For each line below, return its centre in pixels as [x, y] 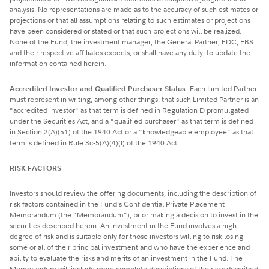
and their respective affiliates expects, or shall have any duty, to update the [130, 52]
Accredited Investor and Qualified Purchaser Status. [99, 88]
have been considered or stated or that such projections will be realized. [125, 31]
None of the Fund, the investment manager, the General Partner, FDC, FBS [131, 41]
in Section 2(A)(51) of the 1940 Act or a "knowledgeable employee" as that [131, 131]
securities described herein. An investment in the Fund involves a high [123, 225]
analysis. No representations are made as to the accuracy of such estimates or [134, 9]
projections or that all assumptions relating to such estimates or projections [130, 20]
